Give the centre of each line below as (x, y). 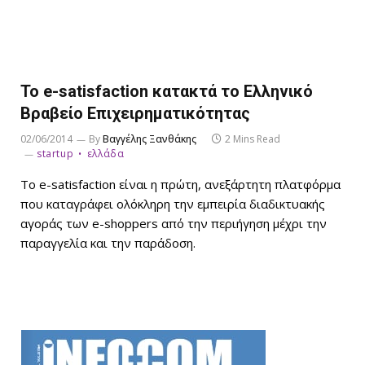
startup (55, 153)
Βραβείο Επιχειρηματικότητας (135, 113)
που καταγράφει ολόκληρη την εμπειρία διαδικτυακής (173, 203)
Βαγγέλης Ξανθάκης (150, 139)
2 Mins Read (253, 139)
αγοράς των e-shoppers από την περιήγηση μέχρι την (174, 223)
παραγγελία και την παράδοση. (108, 242)
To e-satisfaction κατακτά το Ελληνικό (167, 91)
